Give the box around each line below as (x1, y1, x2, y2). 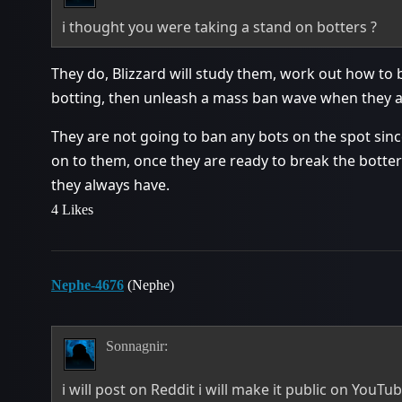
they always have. (51, 174, 170, 195)
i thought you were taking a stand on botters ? (62, 16, 378, 37)
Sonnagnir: (105, 337, 168, 354)
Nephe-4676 (51, 276, 124, 293)
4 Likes (51, 201, 93, 217)
